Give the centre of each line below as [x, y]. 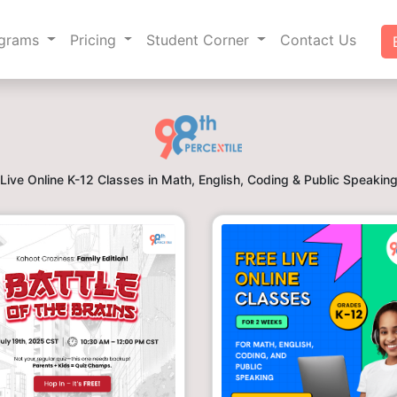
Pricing [95, 39]
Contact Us [318, 39]
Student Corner [200, 39]
